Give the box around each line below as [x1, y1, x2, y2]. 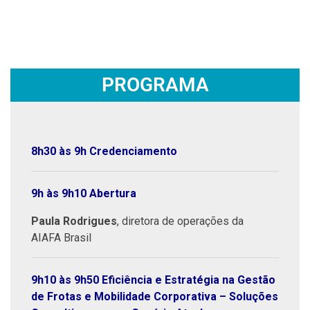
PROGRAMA [101, 73, 209, 97]
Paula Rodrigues [31, 215, 117, 228]
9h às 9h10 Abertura [31, 187, 136, 201]
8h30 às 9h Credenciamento [31, 145, 177, 158]
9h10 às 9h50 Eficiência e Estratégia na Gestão [31, 273, 275, 287]
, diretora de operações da [117, 215, 244, 228]
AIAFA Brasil [31, 231, 91, 245]
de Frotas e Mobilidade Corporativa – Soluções [31, 290, 278, 304]
